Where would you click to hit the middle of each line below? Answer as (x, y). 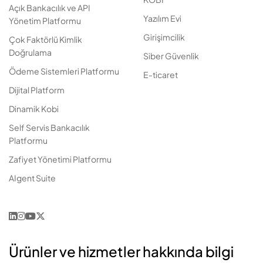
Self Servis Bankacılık (49, 127)
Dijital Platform (37, 90)
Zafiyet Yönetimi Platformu (60, 159)
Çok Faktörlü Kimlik (45, 39)
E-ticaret (161, 74)
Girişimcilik (164, 37)
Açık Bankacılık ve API (50, 7)
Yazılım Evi (162, 18)
